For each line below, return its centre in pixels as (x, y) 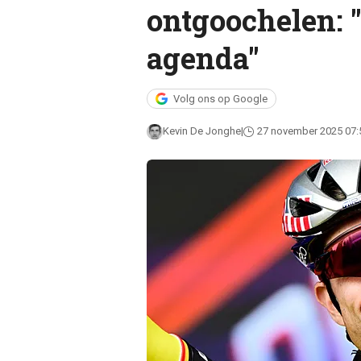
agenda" (203, 58)
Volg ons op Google (220, 99)
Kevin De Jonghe (201, 131)
